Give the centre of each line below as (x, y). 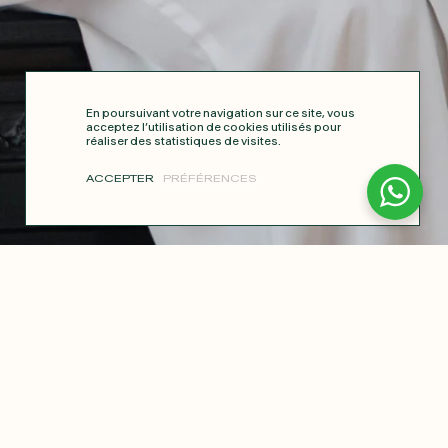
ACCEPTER (120, 179)
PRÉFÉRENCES (209, 179)
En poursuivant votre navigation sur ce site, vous (221, 113)
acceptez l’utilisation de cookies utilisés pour (214, 127)
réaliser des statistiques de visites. (184, 141)
